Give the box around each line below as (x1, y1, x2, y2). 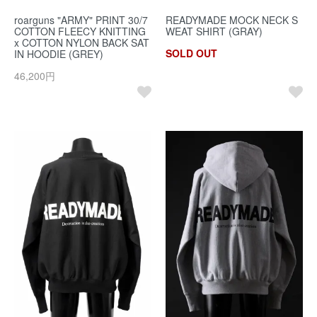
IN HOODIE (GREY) (14, 46, 103, 61)
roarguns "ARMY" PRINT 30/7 (14, 12, 148, 27)
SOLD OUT (166, 45, 217, 60)
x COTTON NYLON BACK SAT (14, 35, 149, 50)
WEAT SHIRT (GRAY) (166, 23, 263, 38)
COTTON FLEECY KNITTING (14, 23, 146, 38)
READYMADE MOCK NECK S (166, 12, 298, 27)
